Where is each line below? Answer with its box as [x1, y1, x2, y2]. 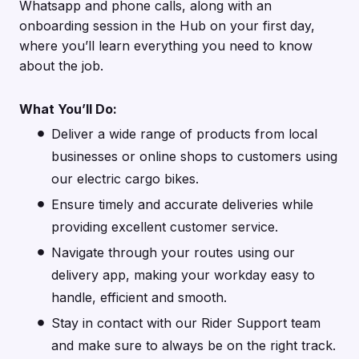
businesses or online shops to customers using [51, 148, 337, 165]
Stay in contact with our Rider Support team [51, 315, 321, 332]
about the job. [19, 58, 103, 75]
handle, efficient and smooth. [51, 289, 227, 306]
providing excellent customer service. [51, 219, 278, 236]
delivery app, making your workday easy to [51, 267, 315, 284]
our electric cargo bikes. [51, 171, 199, 188]
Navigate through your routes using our [51, 244, 295, 261]
